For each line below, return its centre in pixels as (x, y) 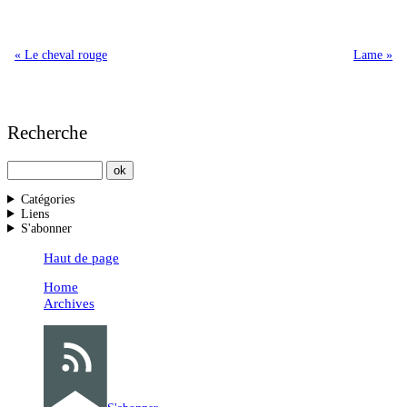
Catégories (47, 199)
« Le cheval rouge (61, 55)
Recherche (47, 133)
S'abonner (46, 228)
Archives (69, 304)
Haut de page (81, 258)
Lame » (373, 55)
